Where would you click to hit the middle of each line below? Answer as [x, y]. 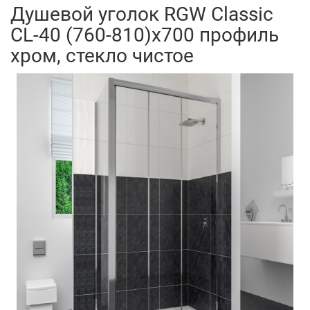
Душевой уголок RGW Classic [142, 14]
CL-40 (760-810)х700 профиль [145, 35]
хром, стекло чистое [102, 56]
